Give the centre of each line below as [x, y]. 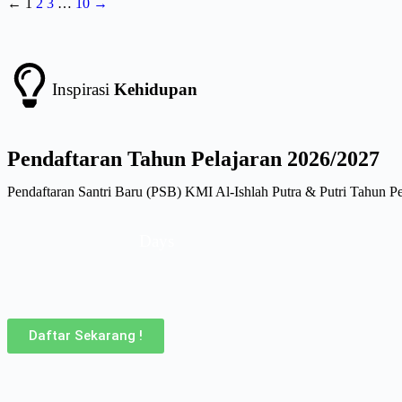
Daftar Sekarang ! [86, 336]
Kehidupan [156, 89]
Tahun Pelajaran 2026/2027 [253, 159]
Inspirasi [83, 89]
